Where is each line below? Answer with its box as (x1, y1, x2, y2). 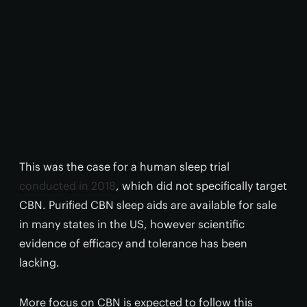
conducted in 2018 (19, 179, 116, 193)
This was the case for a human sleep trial (19, 160, 230, 174)
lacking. (19, 256, 60, 270)
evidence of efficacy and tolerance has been (19, 236, 247, 251)
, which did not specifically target (116, 179, 287, 193)
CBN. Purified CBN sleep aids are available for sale (19, 198, 277, 212)
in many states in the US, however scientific (19, 217, 245, 232)
